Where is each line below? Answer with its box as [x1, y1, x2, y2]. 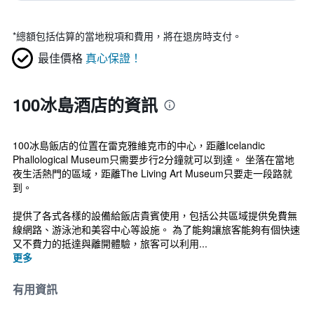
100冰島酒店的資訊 [13, 93, 158, 116]
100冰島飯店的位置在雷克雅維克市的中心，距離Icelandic [13, 138, 265, 152]
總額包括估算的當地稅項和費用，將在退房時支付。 [16, 29, 242, 43]
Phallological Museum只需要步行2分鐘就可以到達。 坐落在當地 [13, 152, 294, 166]
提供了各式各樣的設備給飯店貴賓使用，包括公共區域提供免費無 [13, 208, 297, 222]
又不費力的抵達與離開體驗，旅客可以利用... [13, 236, 207, 250]
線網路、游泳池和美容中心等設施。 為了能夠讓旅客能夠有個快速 [13, 222, 300, 236]
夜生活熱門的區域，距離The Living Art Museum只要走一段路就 [13, 166, 292, 180]
